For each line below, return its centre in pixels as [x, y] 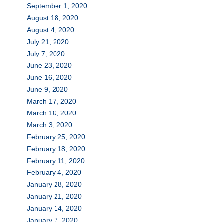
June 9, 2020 [47, 89]
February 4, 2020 [54, 172]
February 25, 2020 [56, 137]
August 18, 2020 [52, 18]
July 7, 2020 [46, 53]
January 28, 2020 [54, 184]
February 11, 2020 [55, 160]
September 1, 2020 [57, 6]
